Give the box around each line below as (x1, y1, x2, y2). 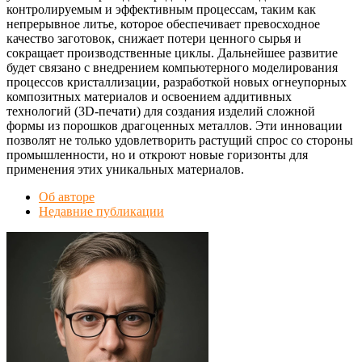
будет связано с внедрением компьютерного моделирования (6, 61, 338, 75)
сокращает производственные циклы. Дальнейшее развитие (6, 46, 338, 61)
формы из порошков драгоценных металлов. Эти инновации (6, 119, 343, 133)
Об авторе (39, 190, 95, 204)
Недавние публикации (39, 204, 164, 219)
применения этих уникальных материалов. (6, 162, 244, 177)
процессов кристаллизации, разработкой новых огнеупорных (6, 75, 347, 90)
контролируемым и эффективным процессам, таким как (6, 2, 316, 17)
